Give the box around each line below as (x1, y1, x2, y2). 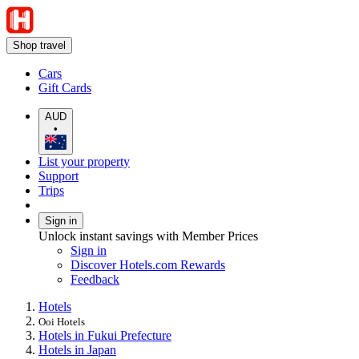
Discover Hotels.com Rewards (71, 257, 225, 272)
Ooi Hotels (38, 315, 85, 328)
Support (38, 168, 79, 183)
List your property (38, 154, 130, 168)
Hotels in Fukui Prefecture (38, 328, 171, 342)
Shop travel (13, 39, 66, 51)
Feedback (71, 272, 119, 286)
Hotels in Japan (38, 342, 116, 357)
